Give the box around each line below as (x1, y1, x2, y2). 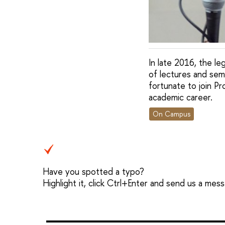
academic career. (148, 90, 212, 103)
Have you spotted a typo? (43, 165, 144, 178)
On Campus (152, 109, 190, 119)
